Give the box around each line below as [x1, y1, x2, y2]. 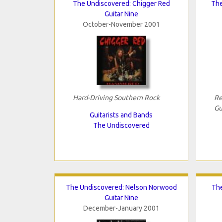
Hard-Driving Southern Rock [72, 93, 160, 102]
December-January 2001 [83, 204, 160, 212]
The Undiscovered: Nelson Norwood [65, 183, 177, 191]
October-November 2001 [82, 20, 160, 28]
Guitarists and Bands [90, 111, 153, 119]
